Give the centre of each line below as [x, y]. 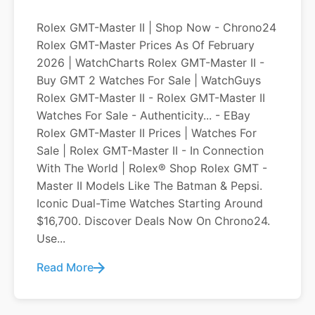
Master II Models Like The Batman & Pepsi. [149, 186]
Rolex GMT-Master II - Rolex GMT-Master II [151, 98]
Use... [51, 238]
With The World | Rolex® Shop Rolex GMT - [152, 168]
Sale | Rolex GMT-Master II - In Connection [150, 150]
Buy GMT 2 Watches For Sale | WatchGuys [149, 80]
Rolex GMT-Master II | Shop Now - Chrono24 [156, 27]
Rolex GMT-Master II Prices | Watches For [147, 133]
